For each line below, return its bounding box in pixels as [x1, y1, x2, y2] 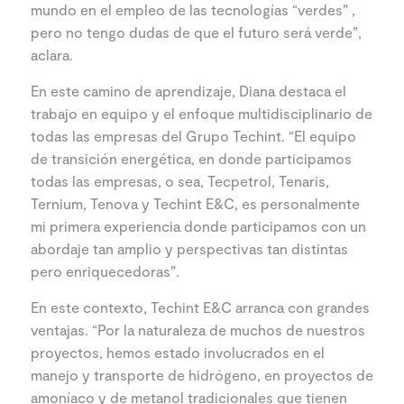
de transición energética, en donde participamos [31, 149, 352, 167]
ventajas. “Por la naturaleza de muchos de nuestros [31, 320, 365, 338]
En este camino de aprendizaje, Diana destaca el [31, 81, 346, 99]
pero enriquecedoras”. [31, 262, 179, 280]
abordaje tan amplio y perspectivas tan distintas [31, 239, 348, 257]
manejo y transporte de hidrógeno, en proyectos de [31, 365, 373, 383]
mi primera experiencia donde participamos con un [31, 216, 366, 234]
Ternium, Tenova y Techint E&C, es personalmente [31, 194, 360, 212]
